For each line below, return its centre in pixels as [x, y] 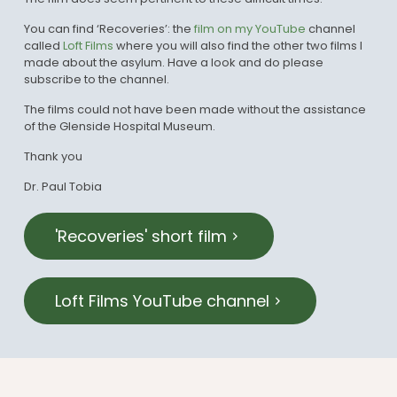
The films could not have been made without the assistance [195, 109]
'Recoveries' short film [141, 236]
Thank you [53, 156]
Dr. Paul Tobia [63, 186]
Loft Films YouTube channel [162, 300]
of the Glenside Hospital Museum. [120, 126]
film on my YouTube [250, 28]
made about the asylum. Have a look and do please [174, 62]
